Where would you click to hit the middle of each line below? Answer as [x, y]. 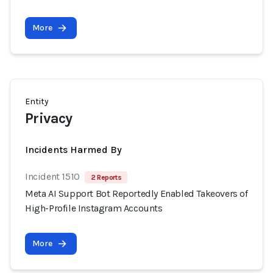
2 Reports [106, 177]
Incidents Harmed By [73, 150]
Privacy [49, 118]
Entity [37, 101]
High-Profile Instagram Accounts [94, 208]
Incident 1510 [52, 176]
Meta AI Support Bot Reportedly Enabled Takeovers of [136, 193]
